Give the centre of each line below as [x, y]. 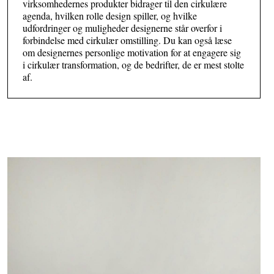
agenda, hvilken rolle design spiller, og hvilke [110, 16]
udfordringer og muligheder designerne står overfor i [122, 28]
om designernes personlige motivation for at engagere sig [132, 52]
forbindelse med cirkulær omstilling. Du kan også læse [127, 40]
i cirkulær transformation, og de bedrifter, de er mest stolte [133, 65]
